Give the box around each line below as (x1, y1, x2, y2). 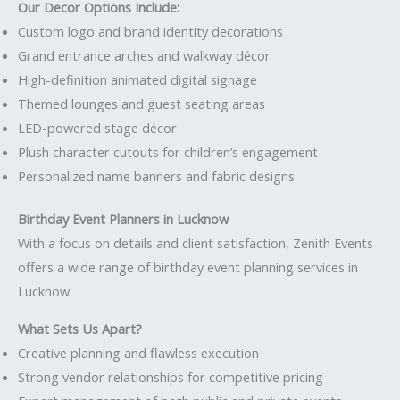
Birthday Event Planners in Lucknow (18, 210, 229, 229)
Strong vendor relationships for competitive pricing (18, 367, 323, 386)
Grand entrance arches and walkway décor (18, 46, 271, 64)
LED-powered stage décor (18, 118, 177, 137)
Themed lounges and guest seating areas (18, 94, 265, 112)
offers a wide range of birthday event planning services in (18, 258, 358, 277)
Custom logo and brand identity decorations (18, 21, 283, 40)
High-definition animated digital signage (18, 70, 257, 88)
